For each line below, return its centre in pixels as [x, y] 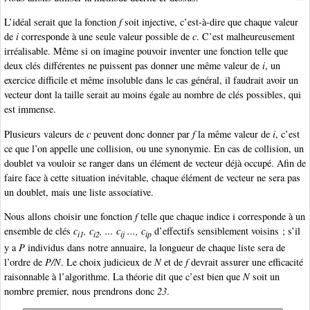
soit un [265, 277]
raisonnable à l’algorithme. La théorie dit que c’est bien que [124, 277]
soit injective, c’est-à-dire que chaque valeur [210, 22]
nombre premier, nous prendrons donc [81, 291]
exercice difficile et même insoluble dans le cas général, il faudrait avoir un [151, 80]
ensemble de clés [39, 231]
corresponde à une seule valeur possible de [106, 37]
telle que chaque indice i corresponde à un [221, 217]
